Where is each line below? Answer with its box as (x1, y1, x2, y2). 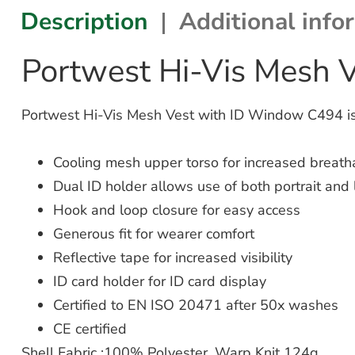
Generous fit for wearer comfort (52, 224, 254, 244)
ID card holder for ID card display (52, 272, 266, 292)
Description (20, 5, 148, 38)
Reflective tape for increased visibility (52, 248, 292, 268)
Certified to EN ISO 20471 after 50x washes (52, 296, 338, 315)
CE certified (52, 319, 127, 339)
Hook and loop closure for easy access (52, 200, 300, 220)
